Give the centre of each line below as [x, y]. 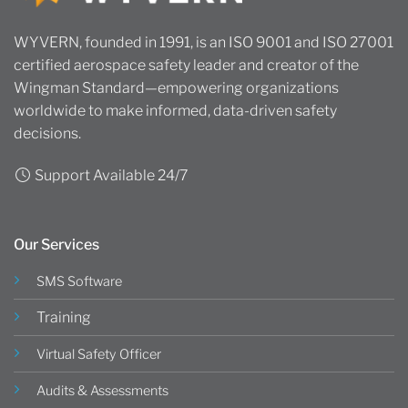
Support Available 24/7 [110, 176]
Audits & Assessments [102, 390]
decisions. [47, 134]
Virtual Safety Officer [99, 354]
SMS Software [79, 281]
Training [64, 317]
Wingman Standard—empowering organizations [176, 88]
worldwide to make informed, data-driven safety [175, 111]
